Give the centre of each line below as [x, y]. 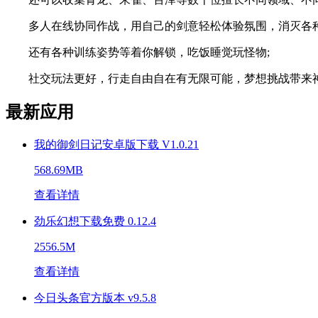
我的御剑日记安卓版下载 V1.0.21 [116, 144]
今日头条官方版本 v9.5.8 [95, 297]
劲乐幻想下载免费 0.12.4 [95, 221]
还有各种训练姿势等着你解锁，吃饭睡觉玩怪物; [138, 52]
